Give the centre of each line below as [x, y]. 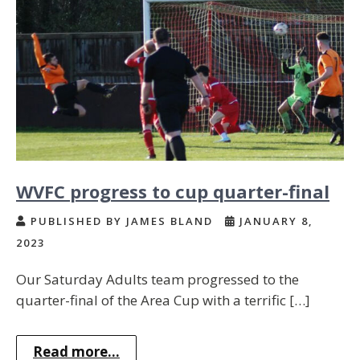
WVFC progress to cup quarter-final [173, 191]
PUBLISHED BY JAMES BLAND [122, 221]
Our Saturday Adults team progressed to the [157, 279]
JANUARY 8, [274, 221]
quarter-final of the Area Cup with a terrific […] [163, 300]
